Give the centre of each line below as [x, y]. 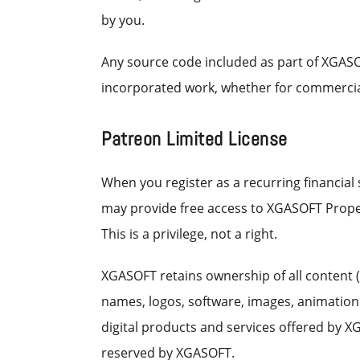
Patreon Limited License [194, 139]
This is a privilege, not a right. [189, 234]
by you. [123, 20]
